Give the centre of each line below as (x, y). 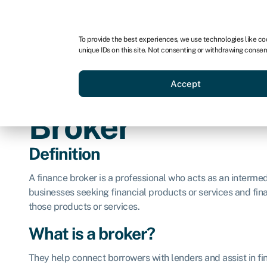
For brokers (191, 16)
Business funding (161, 68)
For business (54, 16)
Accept (186, 83)
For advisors (124, 16)
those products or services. (84, 206)
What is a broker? (91, 233)
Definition (64, 153)
